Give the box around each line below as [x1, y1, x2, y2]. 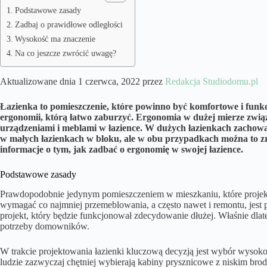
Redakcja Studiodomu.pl [165, 76, 258, 87]
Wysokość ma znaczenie [14, 34, 95, 44]
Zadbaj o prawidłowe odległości [14, 20, 123, 30]
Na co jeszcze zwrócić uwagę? [14, 48, 116, 58]
